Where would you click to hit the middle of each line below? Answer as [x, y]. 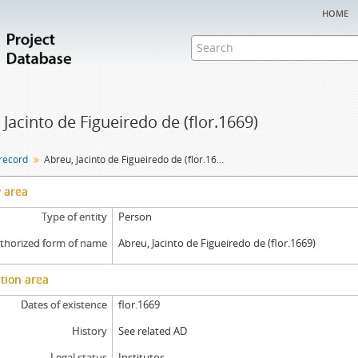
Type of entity [74, 217]
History [89, 331]
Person [135, 217]
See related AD [153, 331]
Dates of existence [64, 304]
